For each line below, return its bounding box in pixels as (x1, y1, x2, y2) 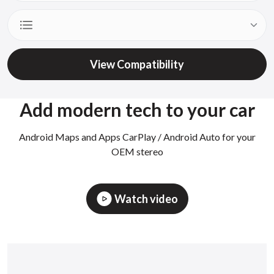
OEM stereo (111, 146, 163, 157)
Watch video (114, 191, 178, 206)
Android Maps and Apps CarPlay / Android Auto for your (18, 131, 256, 143)
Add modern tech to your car (19, 98, 255, 120)
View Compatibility (90, 57, 184, 71)
